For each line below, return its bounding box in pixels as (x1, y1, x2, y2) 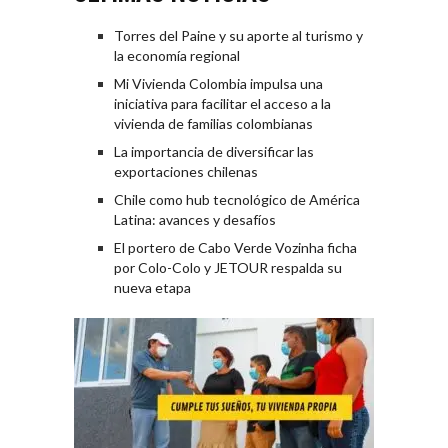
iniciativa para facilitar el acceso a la (114, 95, 331, 113)
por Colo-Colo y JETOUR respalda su (114, 259, 342, 277)
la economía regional (114, 47, 240, 65)
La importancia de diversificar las (114, 143, 314, 161)
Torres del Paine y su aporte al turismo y (114, 27, 363, 45)
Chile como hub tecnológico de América (114, 191, 360, 209)
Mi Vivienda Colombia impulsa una (114, 75, 323, 93)
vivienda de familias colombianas (114, 115, 313, 133)
